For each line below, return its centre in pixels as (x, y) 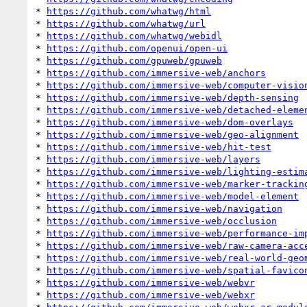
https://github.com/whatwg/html (129, 11)
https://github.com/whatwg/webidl (134, 36)
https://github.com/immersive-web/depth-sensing (173, 97)
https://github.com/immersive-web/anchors (156, 73)
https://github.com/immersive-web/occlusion (162, 221)
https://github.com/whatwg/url (126, 23)
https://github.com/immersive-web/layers (153, 159)
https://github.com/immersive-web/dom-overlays (170, 122)
